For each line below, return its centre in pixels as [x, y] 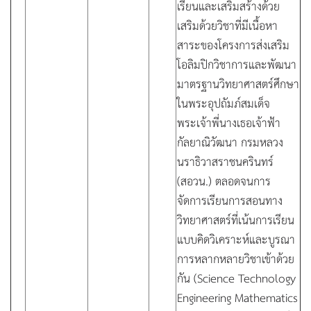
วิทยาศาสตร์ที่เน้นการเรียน [236, 219]
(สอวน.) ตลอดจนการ [224, 180]
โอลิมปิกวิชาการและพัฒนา [237, 64]
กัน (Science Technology [236, 278]
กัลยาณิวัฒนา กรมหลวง [230, 142]
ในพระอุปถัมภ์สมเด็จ [224, 103]
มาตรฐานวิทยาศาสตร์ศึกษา [238, 83]
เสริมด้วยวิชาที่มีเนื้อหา [227, 25]
